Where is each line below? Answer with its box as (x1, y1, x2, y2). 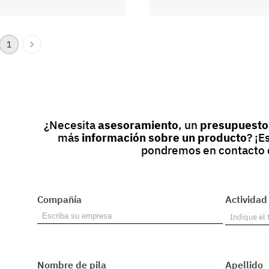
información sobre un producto (82, 130, 247, 145)
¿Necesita (43, 117, 98, 132)
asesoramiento (97, 117, 178, 132)
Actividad (225, 193, 268, 205)
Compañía (37, 193, 82, 205)
